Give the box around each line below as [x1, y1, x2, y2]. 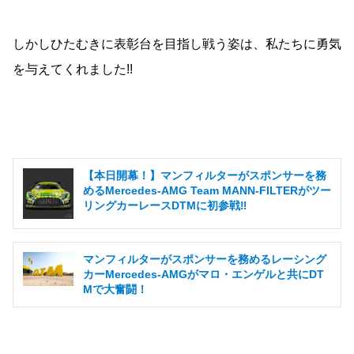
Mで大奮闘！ [83, 283, 148, 296]
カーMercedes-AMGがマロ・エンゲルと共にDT [83, 268, 324, 281]
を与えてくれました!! [13, 62, 133, 77]
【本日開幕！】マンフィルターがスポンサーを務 [83, 169, 326, 183]
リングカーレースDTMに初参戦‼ [83, 199, 247, 213]
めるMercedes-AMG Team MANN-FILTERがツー [83, 184, 331, 198]
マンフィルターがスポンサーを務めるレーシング [83, 253, 326, 266]
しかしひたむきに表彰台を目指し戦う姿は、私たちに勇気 [13, 37, 341, 51]
